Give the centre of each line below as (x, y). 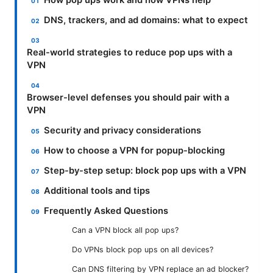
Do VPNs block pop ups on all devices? (143, 250)
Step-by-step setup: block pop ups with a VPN (145, 171)
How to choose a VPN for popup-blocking (135, 151)
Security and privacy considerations (123, 131)
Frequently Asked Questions (106, 211)
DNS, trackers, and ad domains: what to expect (146, 20)
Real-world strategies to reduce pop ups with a (129, 53)
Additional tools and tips (97, 191)
